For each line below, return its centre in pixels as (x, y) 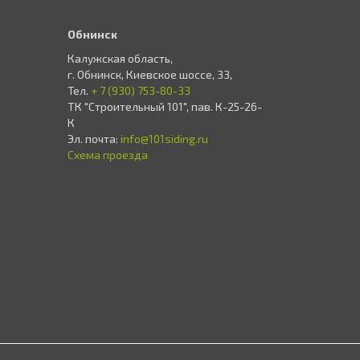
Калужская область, (120, 58)
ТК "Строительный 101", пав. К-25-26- (164, 106)
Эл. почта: (94, 139)
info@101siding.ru (164, 139)
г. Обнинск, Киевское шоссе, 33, (149, 74)
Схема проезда (107, 155)
